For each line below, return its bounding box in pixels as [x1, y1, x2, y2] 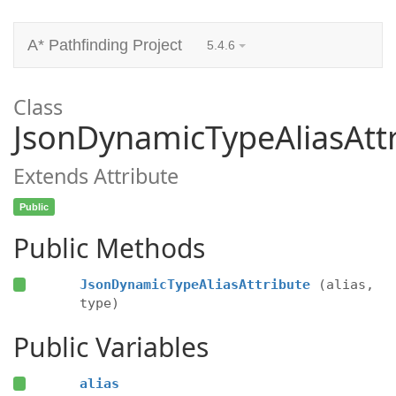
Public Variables [13, 329, 209, 365]
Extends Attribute [13, 162, 179, 190]
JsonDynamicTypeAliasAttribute [79, 277, 310, 293]
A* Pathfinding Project [27, 36, 182, 54]
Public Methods [13, 230, 205, 266]
